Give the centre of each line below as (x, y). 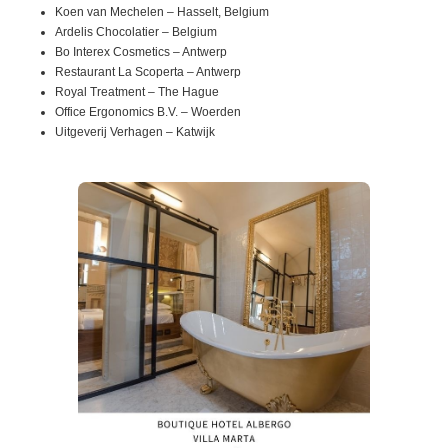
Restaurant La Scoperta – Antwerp (148, 72)
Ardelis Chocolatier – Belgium (136, 32)
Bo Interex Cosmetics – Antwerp (141, 52)
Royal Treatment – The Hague (137, 92)
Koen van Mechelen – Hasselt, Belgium (162, 12)
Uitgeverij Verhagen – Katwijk (135, 132)
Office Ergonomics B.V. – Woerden (148, 112)
